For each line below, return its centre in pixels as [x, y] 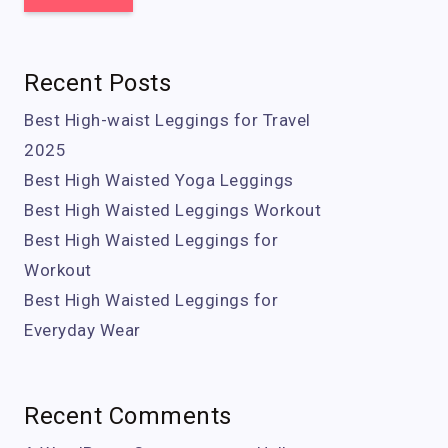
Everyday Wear [82, 330]
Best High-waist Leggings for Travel [167, 120]
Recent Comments [128, 416]
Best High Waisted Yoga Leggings [159, 180]
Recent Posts [97, 83]
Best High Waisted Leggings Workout [172, 210]
